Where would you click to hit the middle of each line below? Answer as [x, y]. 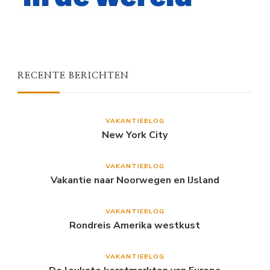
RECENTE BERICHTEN [73, 76]
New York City [135, 135]
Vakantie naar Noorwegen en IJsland [135, 181]
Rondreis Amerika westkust [135, 226]
